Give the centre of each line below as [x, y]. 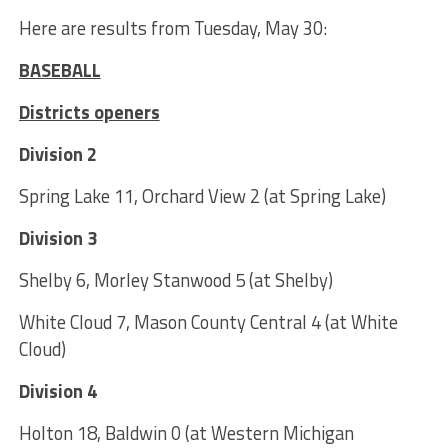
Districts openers [89, 112]
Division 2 [57, 154]
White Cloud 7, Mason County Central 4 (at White [208, 322]
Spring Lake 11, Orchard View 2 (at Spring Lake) [202, 196]
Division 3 [57, 238]
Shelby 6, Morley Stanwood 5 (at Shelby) [175, 280]
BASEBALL [59, 70]
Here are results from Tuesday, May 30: [172, 28]
